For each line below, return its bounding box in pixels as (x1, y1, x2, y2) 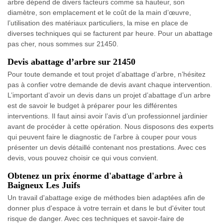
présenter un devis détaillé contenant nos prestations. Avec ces (7, 143, 206, 151)
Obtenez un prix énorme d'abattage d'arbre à (7, 170, 183, 181)
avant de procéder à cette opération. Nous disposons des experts (7, 122, 214, 130)
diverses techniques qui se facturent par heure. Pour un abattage (7, 29, 213, 37)
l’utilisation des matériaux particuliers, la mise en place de (7, 18, 188, 27)
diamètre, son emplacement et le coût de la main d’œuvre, (7, 8, 191, 16)
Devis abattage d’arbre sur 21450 (7, 56, 135, 67)
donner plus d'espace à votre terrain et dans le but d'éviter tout (7, 204, 205, 212)
